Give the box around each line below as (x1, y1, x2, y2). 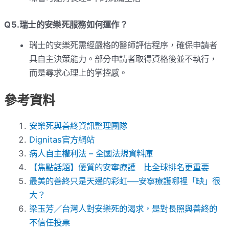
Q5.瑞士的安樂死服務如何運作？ (4, 19, 128, 30)
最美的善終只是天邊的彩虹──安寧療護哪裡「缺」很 (29, 175, 221, 186)
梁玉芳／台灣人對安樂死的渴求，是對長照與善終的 (29, 203, 218, 214)
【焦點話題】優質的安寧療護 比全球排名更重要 (29, 162, 210, 172)
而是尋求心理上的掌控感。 (29, 67, 128, 78)
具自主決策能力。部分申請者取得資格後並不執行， (29, 53, 218, 64)
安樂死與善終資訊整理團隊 (29, 120, 128, 131)
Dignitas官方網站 (29, 134, 95, 145)
